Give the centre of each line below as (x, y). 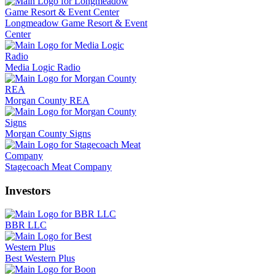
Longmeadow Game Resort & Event (76, 23)
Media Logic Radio (43, 67)
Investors (28, 190)
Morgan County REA (47, 100)
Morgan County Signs (48, 133)
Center (18, 34)
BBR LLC (26, 225)
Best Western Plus (40, 258)
